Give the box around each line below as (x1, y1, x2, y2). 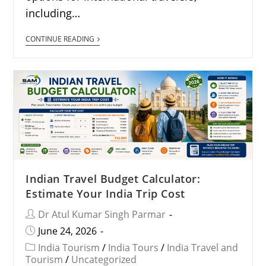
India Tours (108, 241, 159, 255)
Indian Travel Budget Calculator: (26, 172, 201, 186)
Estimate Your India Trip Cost (26, 186, 185, 201)
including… (26, 5, 81, 20)
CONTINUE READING (26, 33, 95, 44)
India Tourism (38, 241, 100, 255)
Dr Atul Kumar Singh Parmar (38, 208, 166, 221)
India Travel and (167, 241, 239, 255)
